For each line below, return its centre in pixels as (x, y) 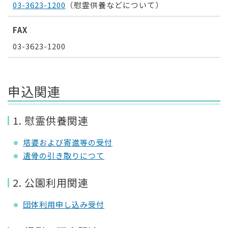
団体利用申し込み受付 (64, 204)
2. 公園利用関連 (51, 182)
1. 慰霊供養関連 (51, 120)
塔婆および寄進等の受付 (68, 142)
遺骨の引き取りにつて (64, 155)
